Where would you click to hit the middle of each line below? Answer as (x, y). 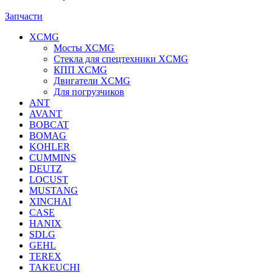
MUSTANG (54, 190)
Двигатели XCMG (92, 81)
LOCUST (49, 179)
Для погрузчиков (89, 92)
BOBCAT (49, 125)
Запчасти (24, 16)
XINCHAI (50, 201)
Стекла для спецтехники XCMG (121, 59)
